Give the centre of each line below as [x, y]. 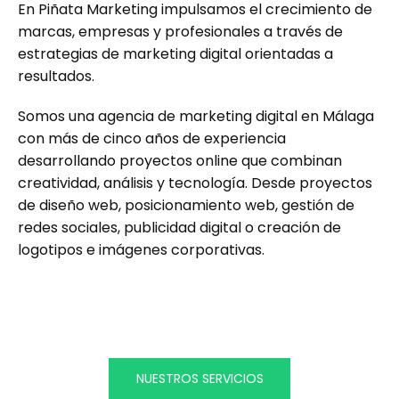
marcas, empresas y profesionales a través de [180, 32]
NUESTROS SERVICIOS [199, 379]
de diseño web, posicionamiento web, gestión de [186, 205]
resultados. [56, 76]
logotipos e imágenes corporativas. [141, 250]
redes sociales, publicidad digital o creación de [179, 228]
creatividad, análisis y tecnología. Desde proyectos [195, 183]
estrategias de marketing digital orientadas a [175, 54]
